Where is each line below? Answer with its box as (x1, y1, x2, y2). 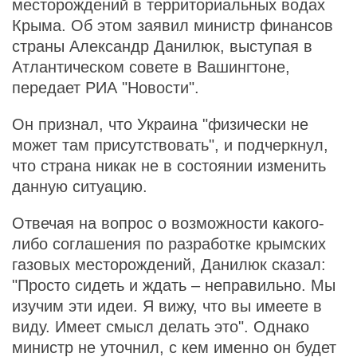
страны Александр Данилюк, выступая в (12, 37, 312, 55)
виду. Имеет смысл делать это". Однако (12, 318, 309, 335)
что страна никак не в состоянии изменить (12, 157, 326, 175)
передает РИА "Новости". (12, 79, 199, 96)
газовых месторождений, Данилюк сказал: (12, 256, 326, 273)
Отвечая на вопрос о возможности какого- (12, 214, 324, 232)
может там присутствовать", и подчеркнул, (12, 136, 328, 154)
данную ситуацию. (12, 178, 157, 195)
